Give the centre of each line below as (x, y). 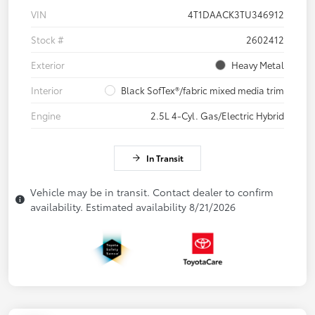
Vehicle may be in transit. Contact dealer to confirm (152, 192)
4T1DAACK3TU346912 (236, 14)
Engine (46, 116)
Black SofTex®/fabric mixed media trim (202, 90)
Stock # (47, 40)
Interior (47, 90)
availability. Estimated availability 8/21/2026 (133, 207)
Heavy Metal (258, 65)
